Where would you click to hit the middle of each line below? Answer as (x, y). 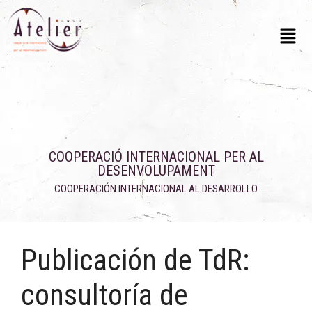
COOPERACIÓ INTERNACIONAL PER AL (156, 156)
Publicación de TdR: (135, 260)
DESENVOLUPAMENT (156, 170)
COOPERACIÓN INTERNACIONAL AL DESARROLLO (156, 188)
